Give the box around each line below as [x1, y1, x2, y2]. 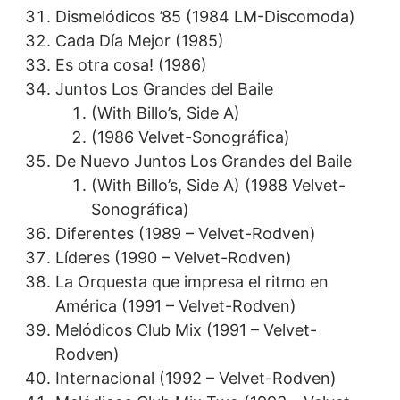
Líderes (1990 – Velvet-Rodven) [55, 248, 293, 268]
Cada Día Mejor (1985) [55, 31, 225, 51]
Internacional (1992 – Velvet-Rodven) [55, 369, 337, 388]
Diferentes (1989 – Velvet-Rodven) [55, 224, 317, 244]
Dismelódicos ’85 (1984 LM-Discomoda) [55, 7, 356, 27]
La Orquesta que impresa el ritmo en [55, 272, 329, 292]
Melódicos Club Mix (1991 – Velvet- [55, 321, 318, 340]
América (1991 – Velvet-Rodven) [55, 296, 297, 316]
